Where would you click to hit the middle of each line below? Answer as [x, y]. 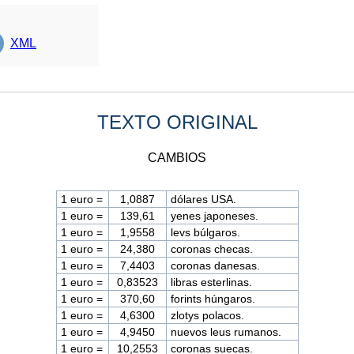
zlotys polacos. [208, 315]
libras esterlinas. [212, 282]
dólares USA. [204, 199]
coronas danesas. [216, 265]
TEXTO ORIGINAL [177, 122]
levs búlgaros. [206, 232]
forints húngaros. [213, 298]
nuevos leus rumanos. [226, 331]
